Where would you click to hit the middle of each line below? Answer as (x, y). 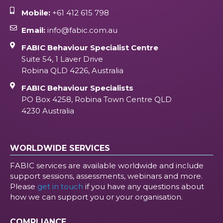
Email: (33, 30)
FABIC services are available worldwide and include (107, 166)
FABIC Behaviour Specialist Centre (90, 48)
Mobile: (36, 13)
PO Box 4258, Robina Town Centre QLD (96, 100)
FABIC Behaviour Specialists (77, 88)
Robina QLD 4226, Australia (72, 71)
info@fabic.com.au (81, 30)
